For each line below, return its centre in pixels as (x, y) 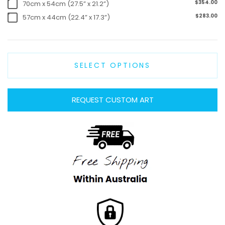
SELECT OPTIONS (113, 65)
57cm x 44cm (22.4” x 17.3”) (66, 17)
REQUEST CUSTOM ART (113, 99)
